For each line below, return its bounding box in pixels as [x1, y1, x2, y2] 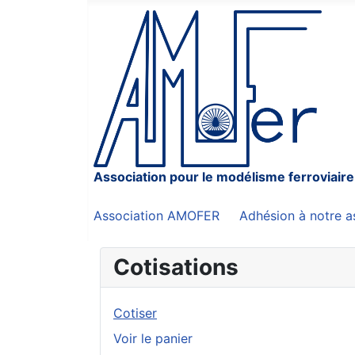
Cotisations [113, 254, 239, 281]
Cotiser [113, 305, 157, 322]
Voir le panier [113, 330, 193, 347]
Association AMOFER [94, 208, 219, 224]
